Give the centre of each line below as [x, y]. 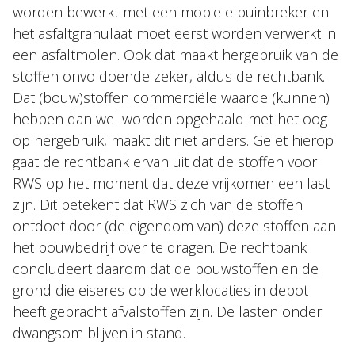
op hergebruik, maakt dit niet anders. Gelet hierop [173, 140]
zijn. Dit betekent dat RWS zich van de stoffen [158, 204]
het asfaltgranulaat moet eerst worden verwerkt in [174, 33]
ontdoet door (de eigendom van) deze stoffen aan [174, 226]
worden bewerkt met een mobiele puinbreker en [171, 12]
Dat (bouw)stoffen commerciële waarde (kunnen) [171, 97]
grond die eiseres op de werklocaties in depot [160, 290]
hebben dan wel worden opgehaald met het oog [170, 119]
